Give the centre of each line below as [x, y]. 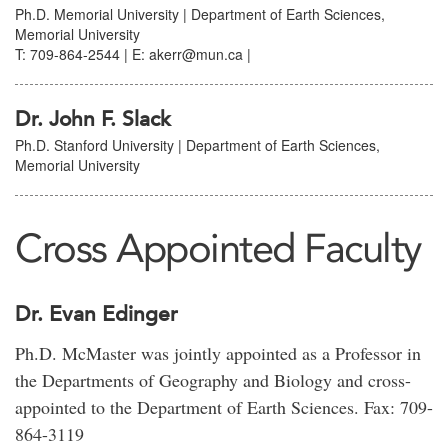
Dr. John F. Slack [96, 119]
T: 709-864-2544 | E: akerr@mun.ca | [133, 54]
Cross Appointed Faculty [218, 248]
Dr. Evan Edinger [96, 314]
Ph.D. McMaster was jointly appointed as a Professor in [218, 353]
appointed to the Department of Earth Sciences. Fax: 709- [224, 407]
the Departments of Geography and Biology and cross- [213, 380]
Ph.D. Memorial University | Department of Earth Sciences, [200, 14]
